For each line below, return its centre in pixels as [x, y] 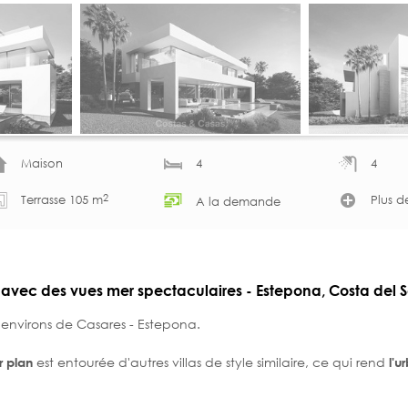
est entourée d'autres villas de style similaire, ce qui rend [209, 362]
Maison [42, 164]
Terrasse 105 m [62, 200]
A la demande [238, 202]
